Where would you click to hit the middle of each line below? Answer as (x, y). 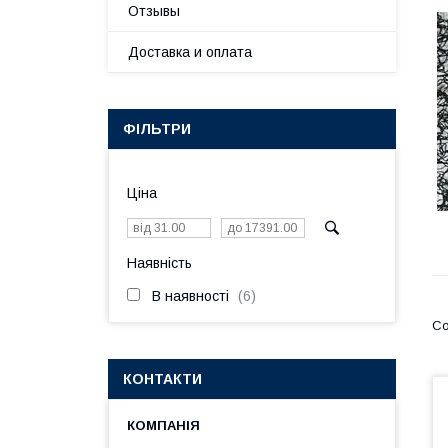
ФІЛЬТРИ (157, 129)
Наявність (159, 263)
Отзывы (154, 11)
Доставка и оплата (190, 52)
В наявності (190, 296)
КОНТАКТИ (162, 379)
